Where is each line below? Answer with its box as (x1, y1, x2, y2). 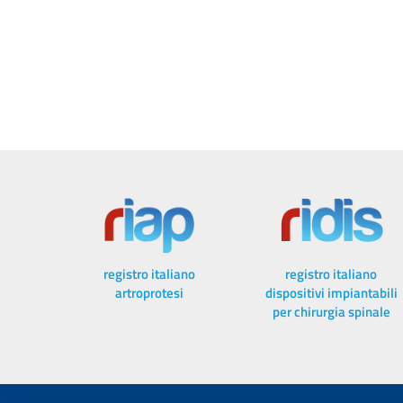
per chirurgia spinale (272, 301, 390, 323)
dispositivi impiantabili (264, 282, 398, 304)
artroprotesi (115, 282, 184, 304)
